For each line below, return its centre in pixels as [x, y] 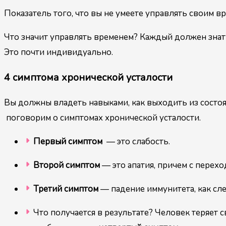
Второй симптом [66, 165]
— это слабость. [136, 142]
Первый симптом [68, 142]
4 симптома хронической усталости [88, 78]
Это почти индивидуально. [59, 52]
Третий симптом [67, 189]
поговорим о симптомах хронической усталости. [102, 118]
